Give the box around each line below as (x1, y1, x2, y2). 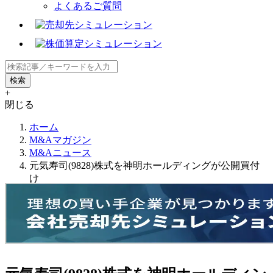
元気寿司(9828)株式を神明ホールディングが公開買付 (29, 160, 260, 171)
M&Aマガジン (29, 134, 91, 145)
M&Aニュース (29, 147, 91, 158)
